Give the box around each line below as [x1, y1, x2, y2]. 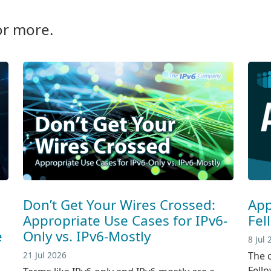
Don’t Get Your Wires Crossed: [23, 195, 215, 214]
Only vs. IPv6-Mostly [23, 226, 151, 246]
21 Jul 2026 [23, 249, 67, 261]
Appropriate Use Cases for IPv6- [23, 211, 227, 230]
